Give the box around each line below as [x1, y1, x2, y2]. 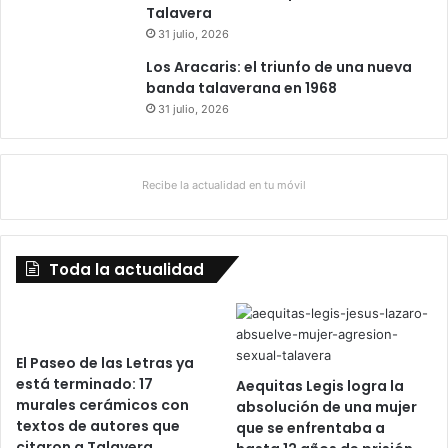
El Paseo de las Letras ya [16, 353, 194, 374]
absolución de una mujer [236, 397, 418, 418]
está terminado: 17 [16, 374, 153, 395]
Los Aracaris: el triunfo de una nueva [146, 57, 412, 78]
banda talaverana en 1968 [146, 78, 337, 99]
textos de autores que [16, 416, 180, 437]
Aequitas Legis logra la [236, 376, 405, 397]
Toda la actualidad [49, 259, 204, 281]
